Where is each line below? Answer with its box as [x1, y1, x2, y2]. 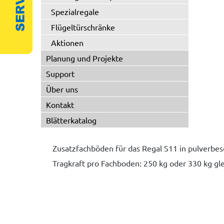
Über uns [46, 84, 78, 94]
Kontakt [46, 99, 74, 109]
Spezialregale [51, 6, 99, 16]
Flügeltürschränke [51, 22, 115, 32]
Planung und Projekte [46, 53, 123, 63]
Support [46, 68, 74, 78]
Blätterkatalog [46, 115, 96, 125]
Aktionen [51, 37, 83, 47]
